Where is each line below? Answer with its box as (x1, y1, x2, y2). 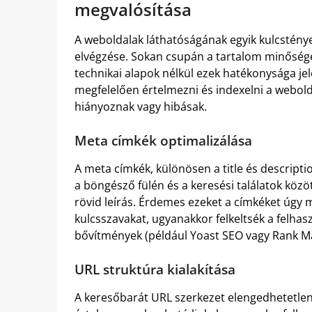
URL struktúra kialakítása (75, 260, 235, 278)
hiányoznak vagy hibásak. (75, 98, 207, 114)
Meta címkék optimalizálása (75, 131, 252, 149)
